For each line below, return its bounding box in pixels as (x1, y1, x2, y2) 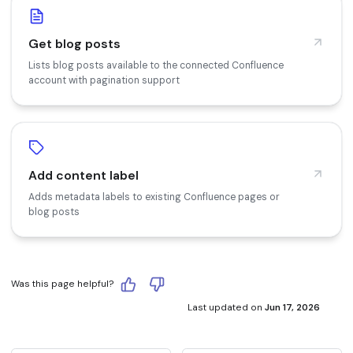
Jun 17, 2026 (265, 301, 320, 314)
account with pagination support (28, 73, 180, 87)
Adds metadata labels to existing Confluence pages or (28, 190, 280, 203)
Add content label (28, 166, 139, 184)
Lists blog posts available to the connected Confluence (28, 58, 284, 72)
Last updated (188, 301, 248, 314)
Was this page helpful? (11, 277, 114, 290)
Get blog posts (28, 35, 121, 52)
